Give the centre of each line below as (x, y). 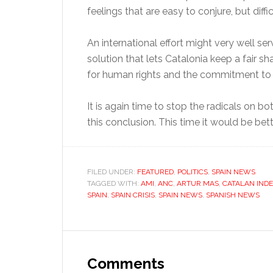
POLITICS (193, 172)
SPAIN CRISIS (133, 195)
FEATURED (155, 172)
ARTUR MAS (198, 183)
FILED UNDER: (112, 172)
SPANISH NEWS (233, 195)
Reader (94, 241)
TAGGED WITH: (114, 183)
